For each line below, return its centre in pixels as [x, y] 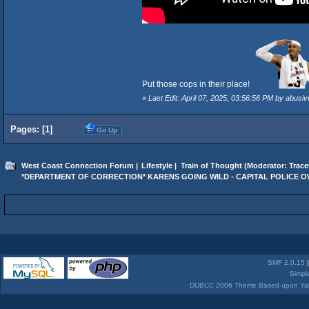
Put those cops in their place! [198, 84]
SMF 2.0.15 [286, 262]
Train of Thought [211, 165]
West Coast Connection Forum [77, 165]
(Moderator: [265, 165]
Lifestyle [157, 165]
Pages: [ [28, 129]
